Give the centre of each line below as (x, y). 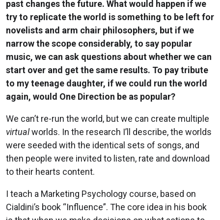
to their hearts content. (50, 172)
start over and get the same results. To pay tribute (107, 70)
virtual (18, 132)
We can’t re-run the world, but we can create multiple (108, 119)
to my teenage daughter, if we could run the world (107, 83)
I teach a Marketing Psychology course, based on (101, 194)
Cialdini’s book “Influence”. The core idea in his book (106, 207)
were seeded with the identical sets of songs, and (103, 145)
